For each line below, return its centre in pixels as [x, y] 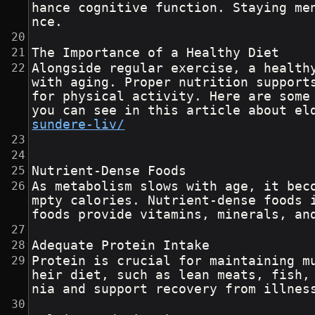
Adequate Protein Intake [121, 246]
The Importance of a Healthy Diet [156, 53]
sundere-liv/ [78, 125]
